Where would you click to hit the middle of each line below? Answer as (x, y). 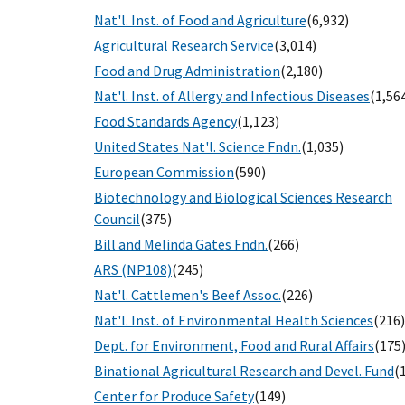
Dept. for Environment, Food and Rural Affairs (234, 346)
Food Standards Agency (165, 122)
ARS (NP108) (133, 270)
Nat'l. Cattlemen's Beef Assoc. (188, 295)
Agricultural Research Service (184, 46)
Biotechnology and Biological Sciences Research (243, 198)
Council (117, 219)
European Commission (164, 172)
